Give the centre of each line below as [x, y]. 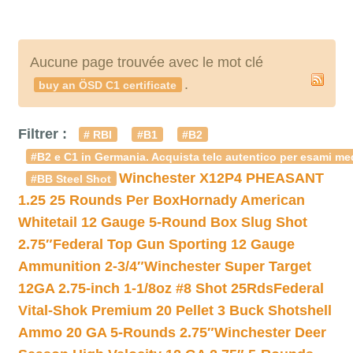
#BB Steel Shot [71, 179]
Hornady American [242, 200]
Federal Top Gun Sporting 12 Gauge [173, 244]
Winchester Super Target [227, 266]
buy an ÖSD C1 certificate [108, 85]
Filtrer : [44, 134]
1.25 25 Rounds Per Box [98, 200]
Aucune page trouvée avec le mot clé [146, 62]
